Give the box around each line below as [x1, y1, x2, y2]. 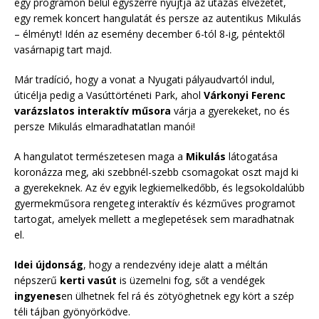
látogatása [226, 150, 278, 164]
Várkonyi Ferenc [204, 88, 286, 103]
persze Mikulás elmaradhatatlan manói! [14, 120, 195, 134]
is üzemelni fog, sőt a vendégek [120, 273, 265, 288]
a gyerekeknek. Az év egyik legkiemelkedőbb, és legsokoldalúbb [14, 181, 305, 195]
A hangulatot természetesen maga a [14, 150, 186, 164]
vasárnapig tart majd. [14, 43, 112, 57]
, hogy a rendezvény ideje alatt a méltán [83, 258, 268, 272]
